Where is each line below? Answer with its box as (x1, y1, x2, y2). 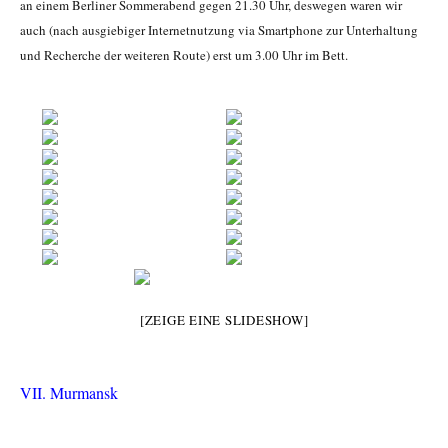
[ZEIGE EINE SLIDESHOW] (139, 311, 309, 330)
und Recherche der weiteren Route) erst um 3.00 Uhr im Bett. (20, 46, 348, 65)
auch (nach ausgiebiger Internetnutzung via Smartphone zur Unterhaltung (20, 21, 418, 40)
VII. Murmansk (20, 382, 118, 404)
